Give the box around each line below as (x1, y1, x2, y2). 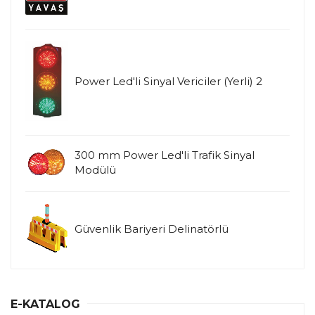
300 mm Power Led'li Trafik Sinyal (75, 148, 255, 162)
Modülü (75, 162, 116, 176)
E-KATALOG (11, 297, 80, 311)
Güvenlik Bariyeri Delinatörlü (75, 221, 229, 236)
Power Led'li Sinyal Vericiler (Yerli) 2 (75, 74, 262, 88)
